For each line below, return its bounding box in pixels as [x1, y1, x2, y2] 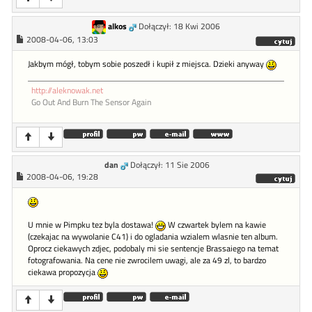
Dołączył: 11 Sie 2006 [130, 159, 210, 172]
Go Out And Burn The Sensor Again [31, 96, 151, 109]
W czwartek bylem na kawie [166, 219, 266, 232]
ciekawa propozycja [28, 266, 97, 279]
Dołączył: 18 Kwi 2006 [139, 20, 220, 33]
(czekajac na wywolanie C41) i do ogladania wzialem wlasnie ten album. [28, 231, 278, 244]
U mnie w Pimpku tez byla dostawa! [28, 219, 155, 232]
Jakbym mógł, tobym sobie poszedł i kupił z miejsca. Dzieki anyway [28, 58, 266, 71]
